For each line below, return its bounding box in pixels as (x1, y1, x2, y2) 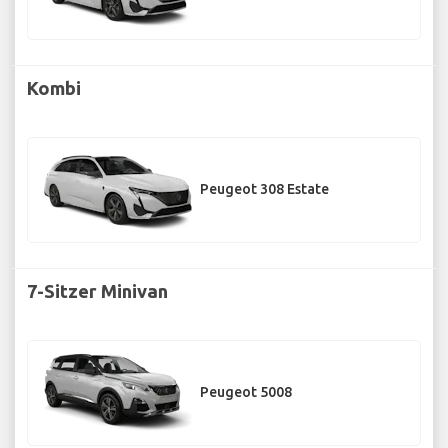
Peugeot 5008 (200, 384, 292, 401)
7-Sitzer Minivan (27, 280, 168, 301)
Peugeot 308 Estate (200, 181, 329, 198)
